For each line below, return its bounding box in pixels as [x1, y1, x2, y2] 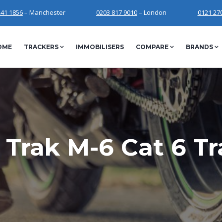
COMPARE [135, 43, 168, 51]
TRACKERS [23, 43, 58, 51]
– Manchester [22, 8, 65, 17]
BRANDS [185, 43, 213, 51]
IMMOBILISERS [75, 43, 124, 51]
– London [137, 8, 166, 17]
